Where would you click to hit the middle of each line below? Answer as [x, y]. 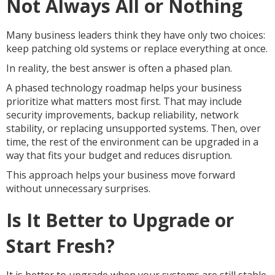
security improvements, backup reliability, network [122, 115]
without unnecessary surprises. [78, 188]
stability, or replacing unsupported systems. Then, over [134, 128]
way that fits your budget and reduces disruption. [119, 155]
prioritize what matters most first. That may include [124, 101]
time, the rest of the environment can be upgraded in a [132, 142]
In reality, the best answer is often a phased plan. [119, 68]
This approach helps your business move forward [121, 175]
